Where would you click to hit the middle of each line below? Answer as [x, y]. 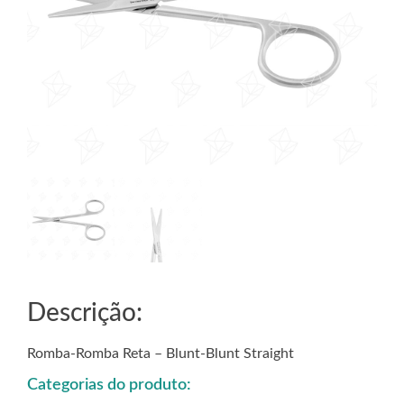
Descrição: [85, 312]
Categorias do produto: [109, 386]
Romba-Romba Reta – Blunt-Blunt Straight [161, 353]
